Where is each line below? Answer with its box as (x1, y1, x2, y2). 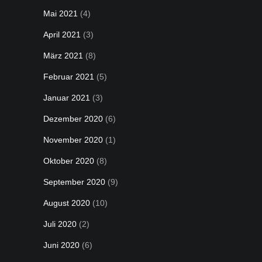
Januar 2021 (43, 93, 90, 102)
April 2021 (43, 30, 81, 39)
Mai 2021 (43, 9, 78, 18)
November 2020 (43, 135, 103, 144)
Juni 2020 (43, 240, 80, 250)
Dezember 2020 (43, 114, 103, 123)
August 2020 (43, 198, 90, 208)
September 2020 (43, 177, 105, 187)
